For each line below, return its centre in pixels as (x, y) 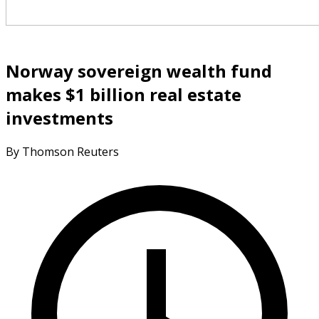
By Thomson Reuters (62, 151)
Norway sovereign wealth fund (139, 70)
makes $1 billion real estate (124, 94)
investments (59, 117)
